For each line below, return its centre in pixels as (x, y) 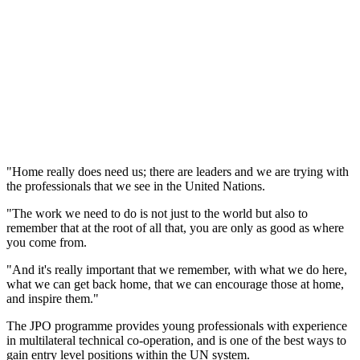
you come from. (47, 242)
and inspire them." (53, 298)
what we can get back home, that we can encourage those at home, (175, 284)
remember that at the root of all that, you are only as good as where (175, 227)
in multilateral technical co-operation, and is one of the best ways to (176, 340)
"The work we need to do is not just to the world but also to (157, 213)
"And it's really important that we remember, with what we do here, (177, 269)
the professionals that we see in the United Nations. (136, 186)
